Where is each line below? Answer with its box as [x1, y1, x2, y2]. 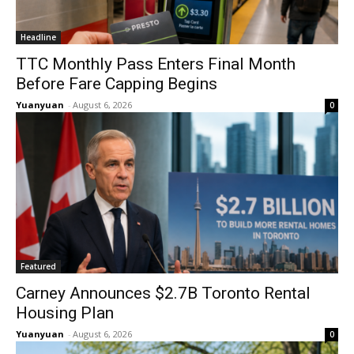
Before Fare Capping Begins [16, 74, 217, 94]
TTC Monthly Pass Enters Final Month [16, 55, 296, 74]
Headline [21, 32, 56, 43]
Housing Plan [16, 303, 114, 323]
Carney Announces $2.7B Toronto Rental [16, 284, 311, 303]
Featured [21, 261, 56, 273]
